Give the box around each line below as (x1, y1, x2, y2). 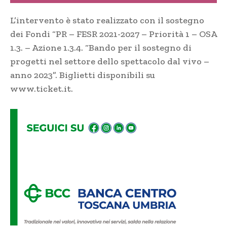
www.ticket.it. (10, 83, 73, 94)
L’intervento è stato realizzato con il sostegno (10, 14, 204, 26)
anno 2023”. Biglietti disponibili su (10, 69, 155, 81)
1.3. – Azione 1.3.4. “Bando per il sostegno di (10, 42, 192, 53)
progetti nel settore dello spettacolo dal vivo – (10, 55, 209, 67)
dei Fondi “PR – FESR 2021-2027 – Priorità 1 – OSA (10, 28, 217, 40)
